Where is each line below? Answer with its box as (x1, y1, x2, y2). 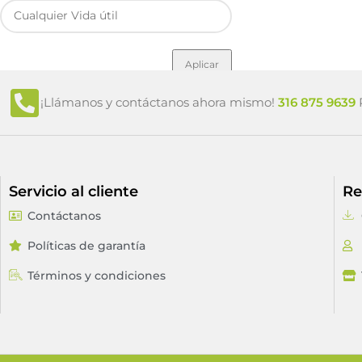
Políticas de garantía (27, 238, 145, 253)
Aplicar (185, 57, 220, 70)
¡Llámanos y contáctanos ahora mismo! (40, 95, 278, 110)
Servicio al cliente (9, 183, 138, 200)
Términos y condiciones (27, 268, 166, 283)
